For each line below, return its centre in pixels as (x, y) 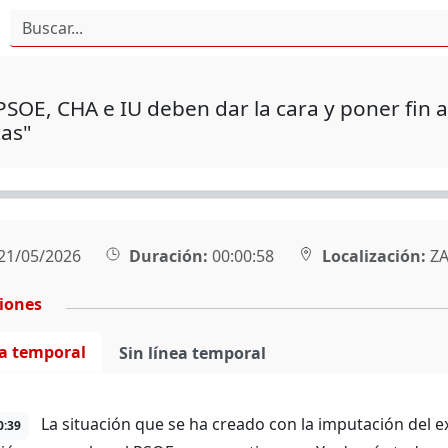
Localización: (373, 256)
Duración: (168, 256)
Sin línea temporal (192, 353)
